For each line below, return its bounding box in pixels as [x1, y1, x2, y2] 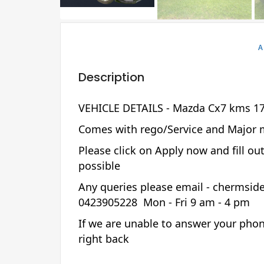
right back [78, 231, 132, 246]
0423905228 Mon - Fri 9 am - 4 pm [78, 194, 253, 209]
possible [78, 158, 123, 173]
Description [78, 68, 144, 85]
